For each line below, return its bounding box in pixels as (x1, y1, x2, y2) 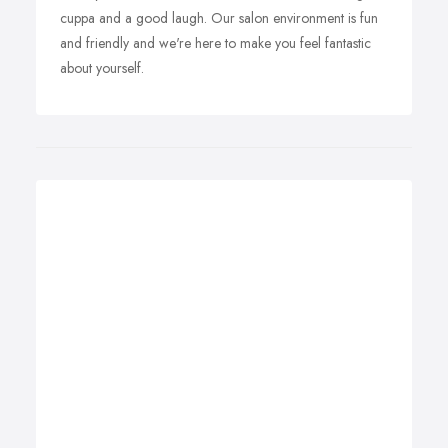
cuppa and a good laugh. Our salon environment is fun (60, 8, 378, 28)
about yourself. (60, 58, 144, 78)
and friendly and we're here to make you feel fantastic (60, 33, 371, 53)
